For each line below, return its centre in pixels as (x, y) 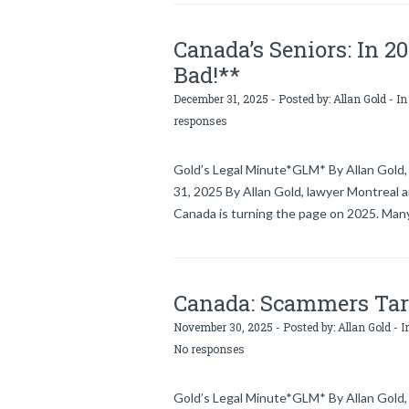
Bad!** (207, 75)
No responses (209, 349)
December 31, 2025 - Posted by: (253, 99)
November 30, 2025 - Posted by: (256, 327)
